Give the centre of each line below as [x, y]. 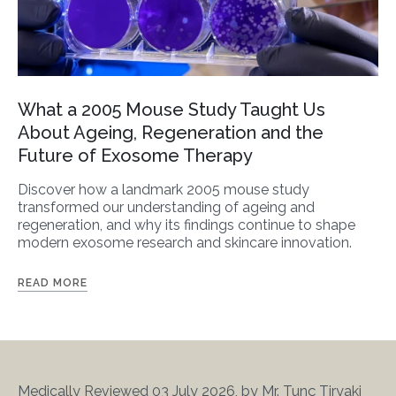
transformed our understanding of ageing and [166, 208]
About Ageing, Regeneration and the [171, 133]
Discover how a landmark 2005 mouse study [164, 190]
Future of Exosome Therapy [135, 156]
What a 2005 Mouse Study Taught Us [171, 110]
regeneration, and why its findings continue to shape [187, 225]
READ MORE [53, 283]
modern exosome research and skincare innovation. [185, 243]
